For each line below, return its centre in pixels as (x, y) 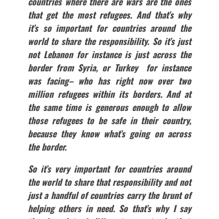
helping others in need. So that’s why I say (109, 208)
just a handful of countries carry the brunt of (109, 195)
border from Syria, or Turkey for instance (109, 68)
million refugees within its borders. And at (109, 94)
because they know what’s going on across (109, 134)
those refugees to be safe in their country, (109, 120)
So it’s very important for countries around (109, 169)
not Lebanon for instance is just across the (109, 55)
